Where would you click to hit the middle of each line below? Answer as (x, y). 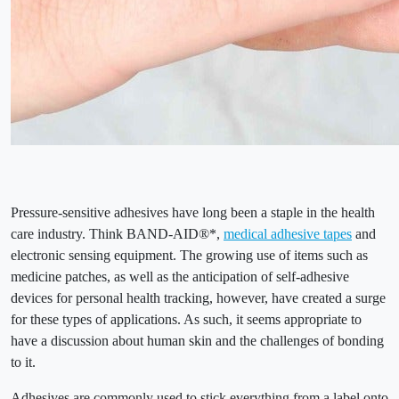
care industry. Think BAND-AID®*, (117, 234)
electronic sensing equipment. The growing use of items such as (189, 256)
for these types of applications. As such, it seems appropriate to (186, 320)
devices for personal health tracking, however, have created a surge (198, 298)
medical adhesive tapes (288, 234)
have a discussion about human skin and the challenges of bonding (197, 341)
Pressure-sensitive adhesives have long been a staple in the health (193, 213)
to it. (23, 362)
